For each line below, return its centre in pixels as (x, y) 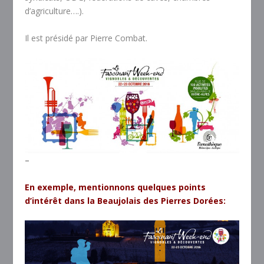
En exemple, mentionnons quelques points (115, 187)
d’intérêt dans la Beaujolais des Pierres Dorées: (126, 200)
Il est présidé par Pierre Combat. (86, 38)
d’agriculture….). (55, 11)
